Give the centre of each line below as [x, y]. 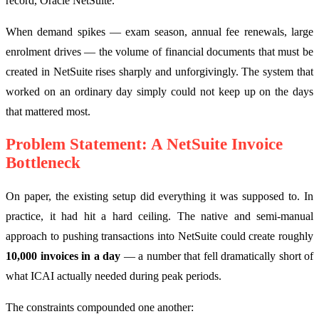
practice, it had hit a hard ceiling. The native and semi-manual [159, 216]
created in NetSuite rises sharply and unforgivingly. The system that [159, 72]
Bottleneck [43, 163]
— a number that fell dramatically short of [217, 256]
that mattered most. [48, 112]
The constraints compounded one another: [100, 308]
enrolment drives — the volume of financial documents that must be [159, 52]
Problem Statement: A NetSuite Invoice [144, 145]
